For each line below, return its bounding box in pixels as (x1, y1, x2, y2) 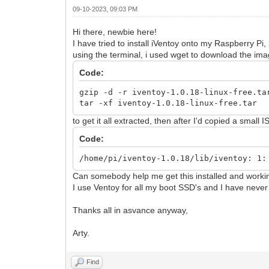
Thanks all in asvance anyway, (73, 205, 189, 215)
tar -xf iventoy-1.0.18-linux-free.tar (79, 98, 258, 107)
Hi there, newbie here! (73, 26, 157, 37)
